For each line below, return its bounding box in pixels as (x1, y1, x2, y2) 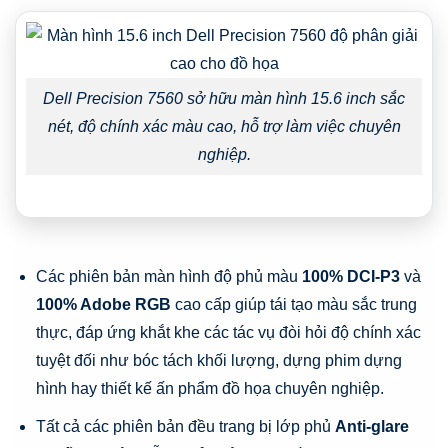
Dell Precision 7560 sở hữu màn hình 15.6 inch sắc (43, 89, 405, 107)
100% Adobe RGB (35, 296, 171, 314)
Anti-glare (334, 417, 409, 435)
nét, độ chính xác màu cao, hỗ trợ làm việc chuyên (47, 117, 401, 135)
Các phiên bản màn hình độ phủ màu (35, 268, 302, 286)
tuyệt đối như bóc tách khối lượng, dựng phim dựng (35, 352, 402, 370)
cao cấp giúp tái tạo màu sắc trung (170, 296, 417, 314)
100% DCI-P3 (301, 268, 400, 286)
